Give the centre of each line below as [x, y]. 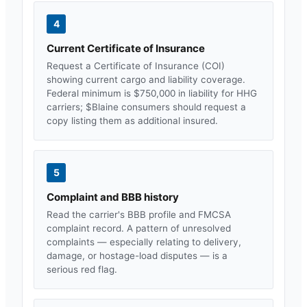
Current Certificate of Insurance [126, 48]
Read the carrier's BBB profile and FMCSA [139, 214]
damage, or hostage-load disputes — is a [137, 255]
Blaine [105, 107]
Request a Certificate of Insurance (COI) [136, 65]
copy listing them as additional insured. [132, 120]
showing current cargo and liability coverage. [146, 79]
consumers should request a [182, 107]
